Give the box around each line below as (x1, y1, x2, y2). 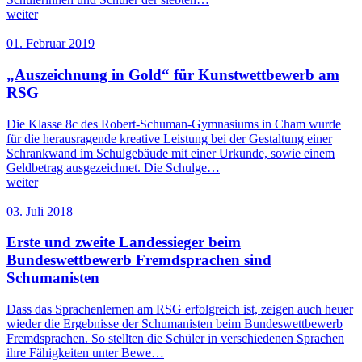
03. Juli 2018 (6, 204, 73, 218)
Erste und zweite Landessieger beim (6, 234, 241, 251)
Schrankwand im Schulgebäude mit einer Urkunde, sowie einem (6, 145, 335, 160)
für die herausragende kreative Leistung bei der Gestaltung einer (6, 131, 332, 145)
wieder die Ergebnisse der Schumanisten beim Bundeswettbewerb (6, 316, 343, 330)
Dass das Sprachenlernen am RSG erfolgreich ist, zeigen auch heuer (6, 301, 353, 316)
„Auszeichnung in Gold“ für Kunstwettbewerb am (6, 65, 339, 83)
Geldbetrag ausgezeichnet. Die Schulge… (6, 160, 220, 175)
